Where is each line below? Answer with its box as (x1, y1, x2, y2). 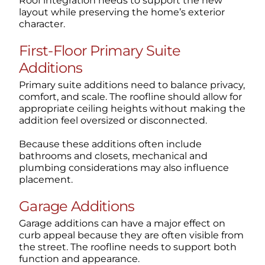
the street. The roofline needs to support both (18, 241, 237, 253)
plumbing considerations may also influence (18, 162, 229, 174)
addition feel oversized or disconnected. (18, 115, 207, 127)
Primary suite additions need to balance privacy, (18, 79, 245, 91)
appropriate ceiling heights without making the (18, 103, 245, 115)
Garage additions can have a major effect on (18, 218, 225, 230)
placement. (18, 174, 73, 186)
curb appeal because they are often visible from (18, 230, 244, 241)
